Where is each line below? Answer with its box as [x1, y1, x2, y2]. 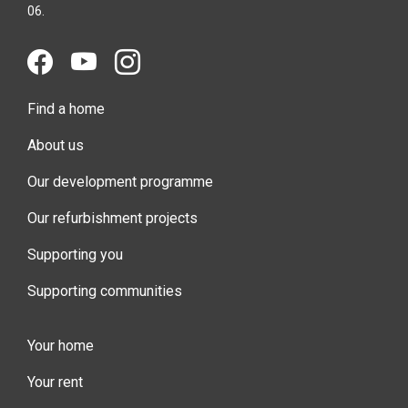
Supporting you [27, 246, 123, 264]
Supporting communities [27, 282, 182, 301]
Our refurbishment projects [27, 209, 198, 228]
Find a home [27, 100, 105, 118]
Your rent [27, 373, 83, 392]
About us [27, 137, 84, 155]
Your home [27, 337, 94, 355]
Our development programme [27, 173, 213, 191]
